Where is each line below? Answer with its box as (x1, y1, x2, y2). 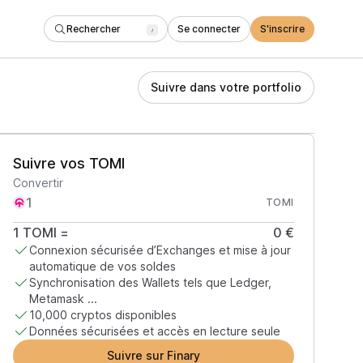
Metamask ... (28, 292, 97, 305)
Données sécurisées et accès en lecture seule (28, 324, 280, 338)
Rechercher (66, 22, 121, 35)
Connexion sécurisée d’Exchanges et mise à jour (28, 243, 291, 257)
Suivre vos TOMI (12, 155, 125, 172)
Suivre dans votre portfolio (151, 80, 301, 94)
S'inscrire (260, 22, 305, 35)
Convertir (12, 176, 63, 190)
